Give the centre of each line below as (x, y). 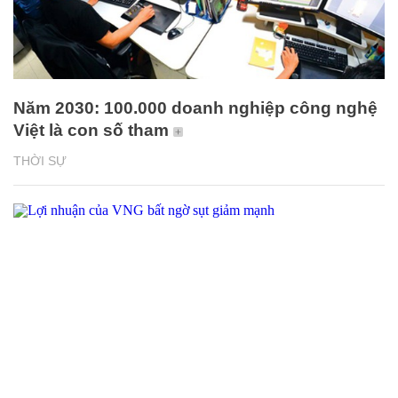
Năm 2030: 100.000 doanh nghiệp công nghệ (195, 108)
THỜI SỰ (40, 161)
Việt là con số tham (91, 131)
